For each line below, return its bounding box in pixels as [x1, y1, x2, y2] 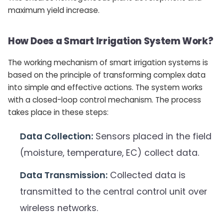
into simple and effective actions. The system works [8, 82, 203, 93]
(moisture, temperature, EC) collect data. [20, 147, 199, 159]
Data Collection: [20, 130, 93, 143]
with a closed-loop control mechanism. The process [8, 95, 201, 106]
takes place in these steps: [8, 107, 109, 118]
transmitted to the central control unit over [20, 186, 207, 198]
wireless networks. [20, 202, 98, 215]
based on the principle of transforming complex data [8, 70, 206, 81]
